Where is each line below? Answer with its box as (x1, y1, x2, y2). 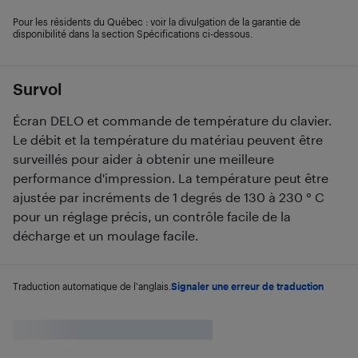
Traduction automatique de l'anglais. (13, 280, 171, 292)
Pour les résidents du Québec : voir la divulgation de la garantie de (13, 16, 300, 27)
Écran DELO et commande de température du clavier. (13, 113, 332, 128)
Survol (13, 79, 62, 98)
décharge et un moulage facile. (13, 228, 198, 243)
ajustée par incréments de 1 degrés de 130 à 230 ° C (13, 189, 324, 205)
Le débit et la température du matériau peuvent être (13, 132, 323, 147)
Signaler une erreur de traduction (171, 280, 324, 292)
